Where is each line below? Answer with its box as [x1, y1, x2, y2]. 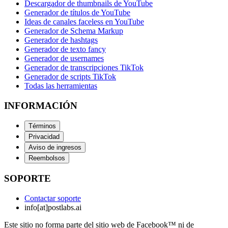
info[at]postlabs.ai [24, 203, 81, 212]
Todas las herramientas [24, 81, 97, 90]
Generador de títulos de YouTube [24, 8, 130, 17]
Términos [28, 122, 56, 130]
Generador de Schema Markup [24, 26, 123, 35]
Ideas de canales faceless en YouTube [24, 17, 144, 26]
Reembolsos [28, 154, 65, 162]
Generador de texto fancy [24, 44, 106, 53]
